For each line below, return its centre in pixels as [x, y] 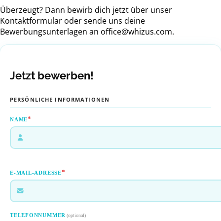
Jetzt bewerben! [52, 76]
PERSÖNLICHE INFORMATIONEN [60, 100]
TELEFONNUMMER [38, 215]
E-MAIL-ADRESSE [36, 172]
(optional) [76, 215]
